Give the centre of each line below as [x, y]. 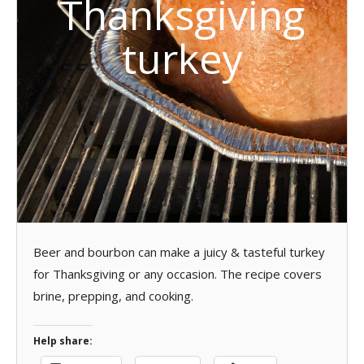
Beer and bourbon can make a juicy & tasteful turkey [179, 251]
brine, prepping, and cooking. [113, 295]
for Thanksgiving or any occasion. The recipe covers [178, 273]
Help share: [63, 341]
